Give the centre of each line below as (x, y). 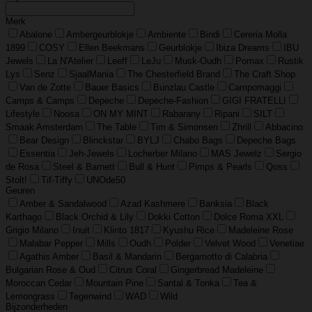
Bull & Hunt (152, 167)
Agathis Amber (49, 257)
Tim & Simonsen (184, 127)
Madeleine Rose (261, 231)
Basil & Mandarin (127, 257)
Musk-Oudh (198, 61)
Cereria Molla (260, 35)
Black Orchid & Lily (95, 217)
